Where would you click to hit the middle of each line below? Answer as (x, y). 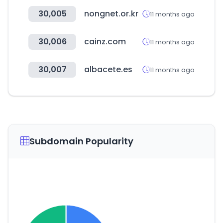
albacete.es (108, 69)
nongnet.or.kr (111, 14)
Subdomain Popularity (81, 141)
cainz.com (105, 42)
